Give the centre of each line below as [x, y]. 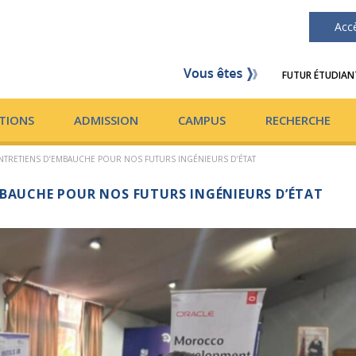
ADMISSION [106, 120]
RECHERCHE [298, 120]
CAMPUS [202, 120]
